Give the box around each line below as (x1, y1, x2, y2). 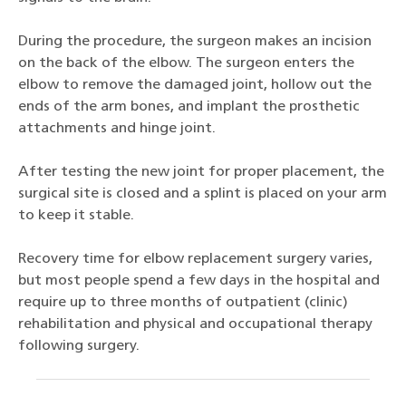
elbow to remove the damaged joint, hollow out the (18, 77, 372, 92)
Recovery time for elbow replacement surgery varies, (18, 251, 372, 266)
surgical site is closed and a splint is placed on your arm (18, 186, 387, 201)
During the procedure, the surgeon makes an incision (18, 34, 372, 49)
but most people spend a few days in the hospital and (18, 273, 380, 288)
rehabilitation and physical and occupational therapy (18, 316, 372, 332)
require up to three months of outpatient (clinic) (18, 295, 348, 310)
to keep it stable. (18, 208, 134, 223)
